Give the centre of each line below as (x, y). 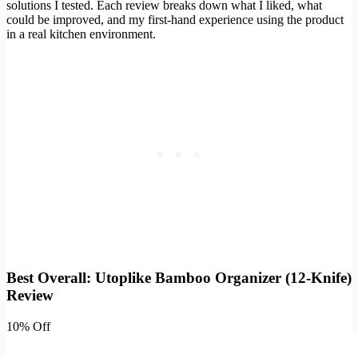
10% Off (28, 326)
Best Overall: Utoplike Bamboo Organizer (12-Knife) (179, 278)
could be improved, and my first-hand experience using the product (175, 20)
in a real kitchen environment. (81, 34)
